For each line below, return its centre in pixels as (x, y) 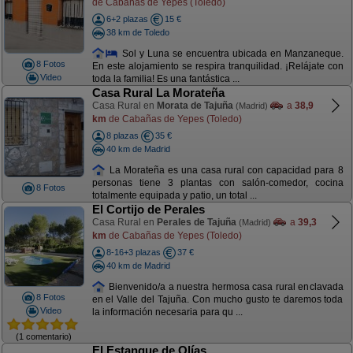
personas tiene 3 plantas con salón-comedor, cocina (217, 183)
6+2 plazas (127, 19)
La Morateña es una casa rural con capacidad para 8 (225, 170)
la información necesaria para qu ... (167, 312)
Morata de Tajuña (195, 106)
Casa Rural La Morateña (158, 93)
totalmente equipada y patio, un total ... (174, 196)
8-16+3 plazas (133, 252)
